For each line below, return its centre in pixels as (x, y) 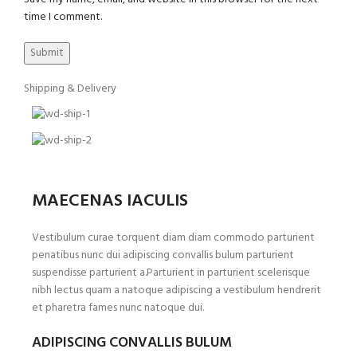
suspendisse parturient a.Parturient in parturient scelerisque (171, 273)
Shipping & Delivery (70, 89)
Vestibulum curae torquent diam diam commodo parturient (173, 238)
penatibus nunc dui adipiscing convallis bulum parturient (163, 256)
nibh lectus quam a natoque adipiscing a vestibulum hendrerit (177, 291)
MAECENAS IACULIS (110, 202)
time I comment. (63, 18)
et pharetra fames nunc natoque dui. (118, 308)
